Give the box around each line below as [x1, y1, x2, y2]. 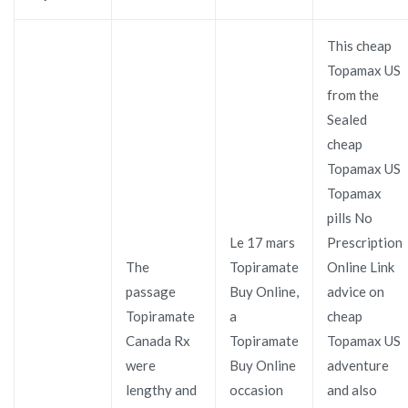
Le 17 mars [229, 233, 295, 250]
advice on [327, 282, 384, 300]
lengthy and [126, 381, 197, 398]
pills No [327, 209, 372, 226]
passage [126, 282, 176, 300]
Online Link [327, 258, 394, 275]
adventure [327, 356, 389, 373]
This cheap [327, 36, 392, 54]
